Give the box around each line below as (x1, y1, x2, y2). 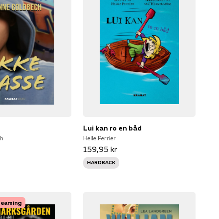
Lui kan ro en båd (83, 123, 142, 132)
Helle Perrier (83, 134, 116, 142)
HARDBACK (87, 159, 115, 166)
